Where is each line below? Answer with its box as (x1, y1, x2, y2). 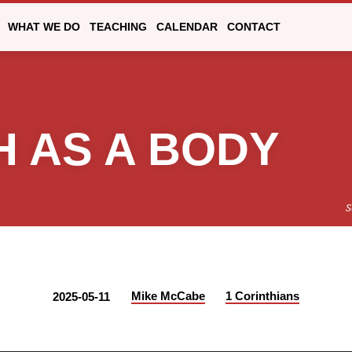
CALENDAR (156, 21, 218, 33)
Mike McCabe (130, 289, 205, 303)
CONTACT (227, 21, 280, 33)
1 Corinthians (225, 289, 300, 303)
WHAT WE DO (8, 21, 80, 33)
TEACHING (90, 21, 147, 33)
